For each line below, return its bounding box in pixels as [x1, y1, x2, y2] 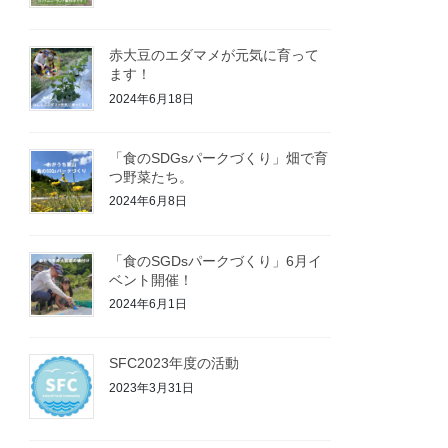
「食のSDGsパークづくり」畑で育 [109, 149, 329, 166]
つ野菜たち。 [109, 168, 194, 185]
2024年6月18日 [109, 91, 195, 106]
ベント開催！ [109, 271, 194, 288]
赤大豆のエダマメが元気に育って [109, 46, 320, 63]
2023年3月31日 [109, 380, 195, 395]
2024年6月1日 [109, 297, 188, 312]
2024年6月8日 [109, 194, 188, 209]
